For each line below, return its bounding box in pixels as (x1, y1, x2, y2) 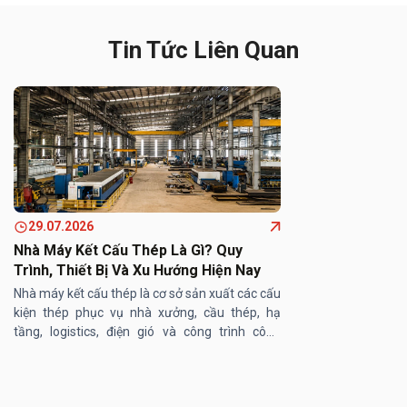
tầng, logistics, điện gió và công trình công (14, 324, 281, 340)
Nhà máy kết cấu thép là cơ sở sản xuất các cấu (14, 286, 281, 302)
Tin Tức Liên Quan (108, 35, 299, 64)
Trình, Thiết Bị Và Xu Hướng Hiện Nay (14, 262, 261, 280)
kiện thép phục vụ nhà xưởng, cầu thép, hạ (14, 305, 281, 321)
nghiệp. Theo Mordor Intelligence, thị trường (14, 343, 281, 359)
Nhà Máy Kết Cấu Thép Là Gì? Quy (14, 242, 243, 260)
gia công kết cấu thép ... (14, 362, 145, 378)
